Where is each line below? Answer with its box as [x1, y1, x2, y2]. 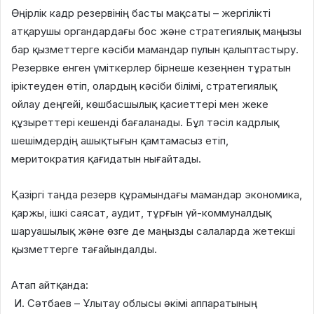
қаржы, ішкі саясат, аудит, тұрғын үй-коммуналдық [11, 205, 271, 219]
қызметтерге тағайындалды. [11, 242, 157, 256]
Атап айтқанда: [11, 278, 88, 292]
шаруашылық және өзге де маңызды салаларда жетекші [11, 224, 295, 238]
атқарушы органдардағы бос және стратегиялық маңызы [11, 24, 301, 38]
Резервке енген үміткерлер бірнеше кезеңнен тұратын [11, 60, 291, 74]
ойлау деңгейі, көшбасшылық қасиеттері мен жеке [11, 97, 268, 111]
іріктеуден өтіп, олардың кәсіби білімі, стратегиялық [11, 78, 277, 93]
